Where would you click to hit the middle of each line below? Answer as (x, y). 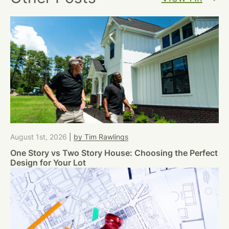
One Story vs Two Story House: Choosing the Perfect (114, 153)
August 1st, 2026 (40, 137)
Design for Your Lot (48, 163)
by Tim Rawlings (101, 137)
